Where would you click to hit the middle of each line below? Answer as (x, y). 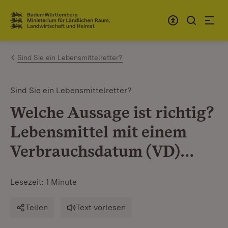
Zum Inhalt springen (67, 16)
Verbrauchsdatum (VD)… (102, 151)
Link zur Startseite (48, 24)
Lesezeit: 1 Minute (44, 182)
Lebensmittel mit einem (98, 132)
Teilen (37, 207)
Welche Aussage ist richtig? (112, 112)
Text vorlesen (101, 207)
